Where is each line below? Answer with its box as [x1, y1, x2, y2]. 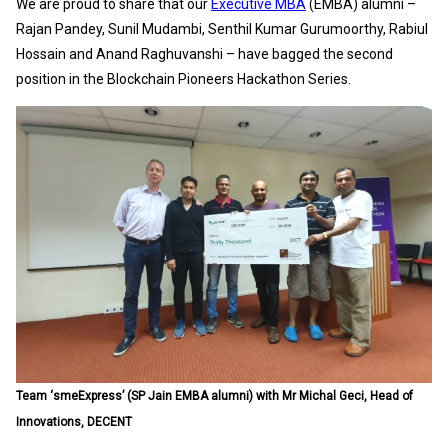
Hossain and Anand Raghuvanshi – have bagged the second [16, 46, 393, 63]
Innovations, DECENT [16, 415, 132, 430]
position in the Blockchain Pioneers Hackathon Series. [16, 71, 351, 88]
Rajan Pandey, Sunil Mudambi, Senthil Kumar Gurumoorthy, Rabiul [16, 21, 428, 38]
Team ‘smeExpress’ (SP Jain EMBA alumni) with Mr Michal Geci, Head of [16, 389, 413, 404]
